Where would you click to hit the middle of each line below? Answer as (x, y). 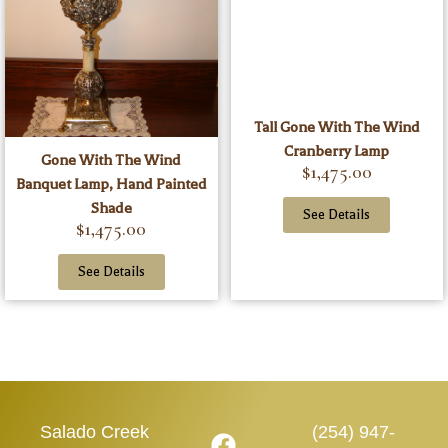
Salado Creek (95, 431)
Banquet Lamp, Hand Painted (111, 184)
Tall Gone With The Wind (336, 127)
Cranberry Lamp (337, 151)
